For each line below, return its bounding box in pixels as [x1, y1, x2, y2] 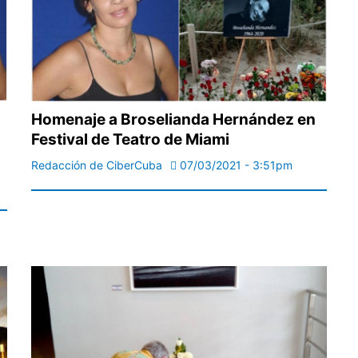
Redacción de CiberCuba [31, 158, 162, 173]
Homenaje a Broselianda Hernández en [31, 110, 316, 129]
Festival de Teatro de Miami [31, 130, 229, 149]
